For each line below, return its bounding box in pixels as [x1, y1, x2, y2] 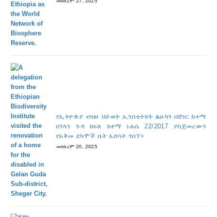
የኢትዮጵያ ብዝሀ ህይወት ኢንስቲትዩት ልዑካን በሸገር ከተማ [56, 112, 206, 120]
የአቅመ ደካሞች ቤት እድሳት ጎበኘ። [56, 132, 144, 139]
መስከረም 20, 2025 [56, 143, 97, 149]
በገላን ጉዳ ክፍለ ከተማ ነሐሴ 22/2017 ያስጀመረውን [56, 122, 206, 130]
